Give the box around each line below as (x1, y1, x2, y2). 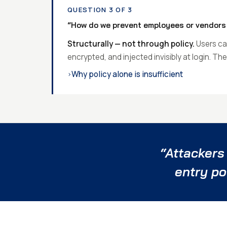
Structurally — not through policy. (67, 39, 195, 50)
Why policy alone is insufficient (142, 68, 183, 80)
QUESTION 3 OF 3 (67, 5, 133, 15)
